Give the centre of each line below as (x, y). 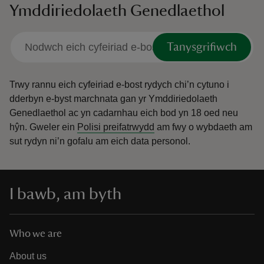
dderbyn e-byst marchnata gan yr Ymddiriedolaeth (113, 99)
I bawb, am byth (65, 194)
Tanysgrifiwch (202, 47)
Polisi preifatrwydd (116, 127)
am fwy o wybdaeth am (203, 127)
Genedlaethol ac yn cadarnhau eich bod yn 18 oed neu (124, 113)
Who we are (36, 234)
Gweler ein (53, 127)
